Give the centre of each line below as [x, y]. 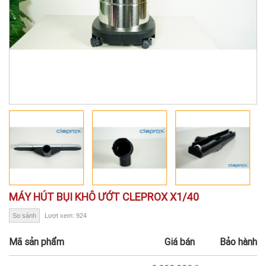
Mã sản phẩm [37, 242]
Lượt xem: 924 [66, 216]
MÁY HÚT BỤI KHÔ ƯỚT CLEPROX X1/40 [104, 197]
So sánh [24, 216]
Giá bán [180, 242]
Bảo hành [238, 242]
